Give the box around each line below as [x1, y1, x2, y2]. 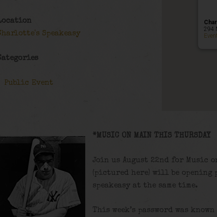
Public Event [4, 79, 54, 87]
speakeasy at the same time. [93, 182, 198, 190]
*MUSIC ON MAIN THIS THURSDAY [93, 132, 211, 140]
